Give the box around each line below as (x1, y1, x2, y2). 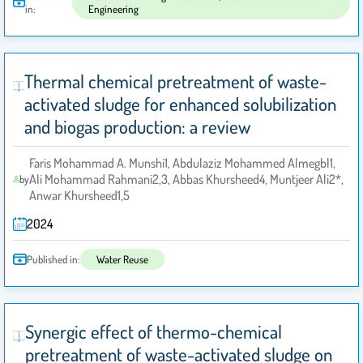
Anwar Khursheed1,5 (28, 187, 130, 204)
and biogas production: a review (23, 115, 250, 139)
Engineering (88, 2, 139, 16)
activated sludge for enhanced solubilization (23, 92, 336, 116)
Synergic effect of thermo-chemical (24, 320, 282, 344)
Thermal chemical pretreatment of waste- (23, 70, 327, 93)
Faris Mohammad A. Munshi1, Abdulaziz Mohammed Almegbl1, (28, 155, 335, 172)
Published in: (27, 253, 80, 267)
